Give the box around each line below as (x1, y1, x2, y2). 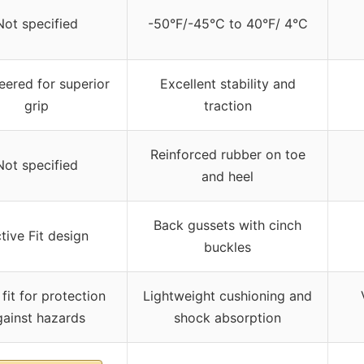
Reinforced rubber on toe (149, 145, 305, 162)
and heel (201, 167, 253, 184)
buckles (204, 238, 251, 255)
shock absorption (174, 309, 281, 326)
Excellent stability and (159, 75, 296, 92)
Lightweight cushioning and (143, 287, 312, 304)
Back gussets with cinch (154, 216, 301, 233)
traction (203, 97, 252, 114)
